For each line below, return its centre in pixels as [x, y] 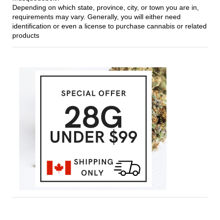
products [26, 35]
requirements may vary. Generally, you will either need [96, 17]
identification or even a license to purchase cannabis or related [110, 26]
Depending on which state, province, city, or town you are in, [106, 7]
